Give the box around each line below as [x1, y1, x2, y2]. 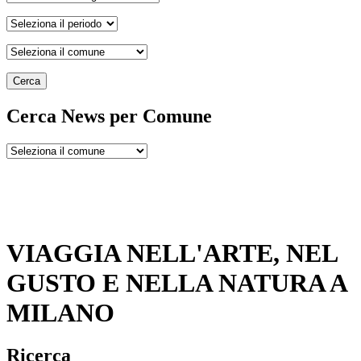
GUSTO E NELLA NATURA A [6, 268, 346, 297]
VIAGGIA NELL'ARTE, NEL [6, 238, 337, 268]
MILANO [6, 297, 114, 327]
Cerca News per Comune [6, 106, 212, 127]
